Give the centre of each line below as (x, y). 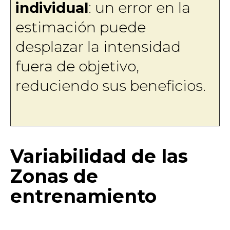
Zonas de (54, 176)
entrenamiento (83, 196)
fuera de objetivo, (77, 66)
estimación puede (80, 27)
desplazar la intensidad (98, 46)
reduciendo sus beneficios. (110, 85)
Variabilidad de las (99, 156)
